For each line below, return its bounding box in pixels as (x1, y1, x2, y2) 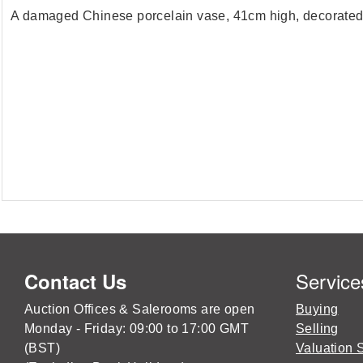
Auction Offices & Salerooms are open (24, 302, 255, 316)
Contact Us (24, 267, 126, 295)
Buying (296, 302, 339, 316)
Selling (296, 322, 339, 335)
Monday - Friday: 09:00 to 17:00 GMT (24, 322, 249, 335)
